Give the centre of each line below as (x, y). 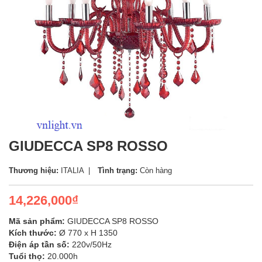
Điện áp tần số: (39, 244)
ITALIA (71, 170)
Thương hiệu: (34, 170)
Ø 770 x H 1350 (87, 233)
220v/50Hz (91, 244)
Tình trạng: (118, 170)
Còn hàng (155, 170)
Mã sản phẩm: (37, 221)
